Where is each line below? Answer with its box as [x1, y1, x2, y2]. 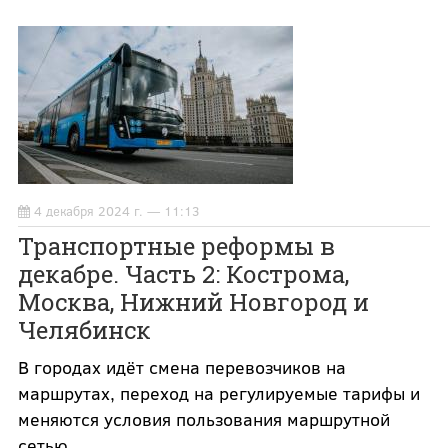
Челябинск [17, 313, 151, 346]
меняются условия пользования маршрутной [17, 406, 390, 431]
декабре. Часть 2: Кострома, [17, 257, 349, 290]
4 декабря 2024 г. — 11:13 [33, 201, 200, 220]
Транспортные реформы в [17, 229, 335, 262]
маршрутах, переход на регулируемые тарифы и [17, 380, 420, 405]
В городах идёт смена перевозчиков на [17, 354, 346, 379]
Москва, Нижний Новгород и [17, 285, 369, 318]
